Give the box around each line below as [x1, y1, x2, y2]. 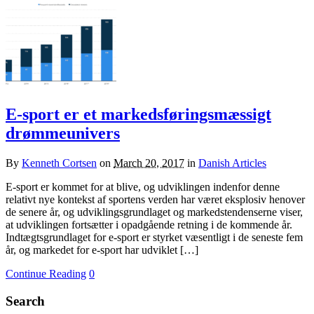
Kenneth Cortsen [22, 156, 97, 169]
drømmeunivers [6, 124, 120, 143]
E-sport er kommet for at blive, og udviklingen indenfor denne [6, 180, 280, 193]
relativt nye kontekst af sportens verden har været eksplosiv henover [6, 193, 305, 205]
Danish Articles [198, 156, 266, 169]
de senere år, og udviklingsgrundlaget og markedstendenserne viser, [6, 205, 303, 218]
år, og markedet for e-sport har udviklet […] [6, 243, 198, 256]
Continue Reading [6, 267, 86, 280]
